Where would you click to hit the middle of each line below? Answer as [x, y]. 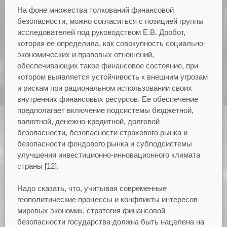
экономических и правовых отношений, [85, 54]
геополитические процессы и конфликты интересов [107, 200]
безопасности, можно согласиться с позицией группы [110, 21]
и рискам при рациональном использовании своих [104, 88]
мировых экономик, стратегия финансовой [91, 211]
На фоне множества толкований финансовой [95, 10]
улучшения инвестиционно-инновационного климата [108, 155]
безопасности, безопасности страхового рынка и [102, 132]
